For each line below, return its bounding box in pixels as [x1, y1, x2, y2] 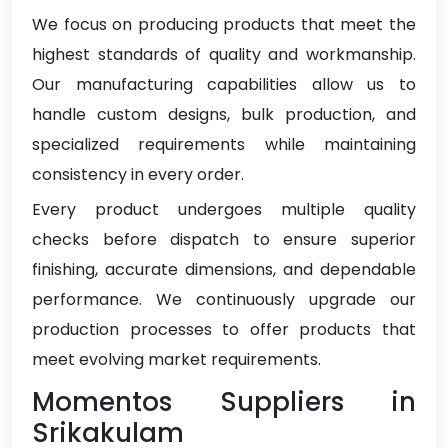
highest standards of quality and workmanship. [32, 43, 416, 67]
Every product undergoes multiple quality [32, 198, 416, 222]
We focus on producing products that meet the [32, 13, 416, 37]
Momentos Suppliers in [32, 384, 416, 421]
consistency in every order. [32, 163, 244, 187]
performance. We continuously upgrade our [32, 288, 416, 312]
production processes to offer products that [32, 318, 416, 342]
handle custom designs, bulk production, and [32, 103, 416, 127]
